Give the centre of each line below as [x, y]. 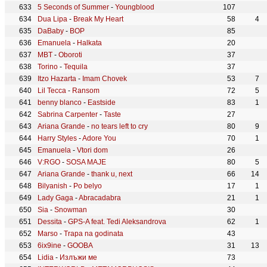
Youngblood [135, 7]
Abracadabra [100, 198]
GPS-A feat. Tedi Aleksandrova [117, 222]
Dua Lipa [52, 19]
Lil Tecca [52, 91]
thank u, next [112, 174]
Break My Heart [98, 19]
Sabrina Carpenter [68, 114]
